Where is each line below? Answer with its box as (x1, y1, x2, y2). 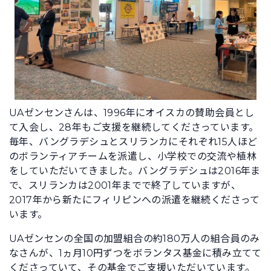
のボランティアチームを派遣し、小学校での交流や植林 (9, 151, 256, 162)
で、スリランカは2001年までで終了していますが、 (9, 180, 241, 191)
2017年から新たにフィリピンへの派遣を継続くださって (9, 194, 260, 206)
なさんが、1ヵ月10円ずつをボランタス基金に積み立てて (9, 247, 262, 259)
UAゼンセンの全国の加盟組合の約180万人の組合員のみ (9, 233, 260, 244)
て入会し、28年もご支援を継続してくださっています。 (9, 122, 259, 133)
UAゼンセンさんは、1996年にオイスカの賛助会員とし (9, 107, 255, 119)
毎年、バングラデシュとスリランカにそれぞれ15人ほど (9, 136, 258, 148)
